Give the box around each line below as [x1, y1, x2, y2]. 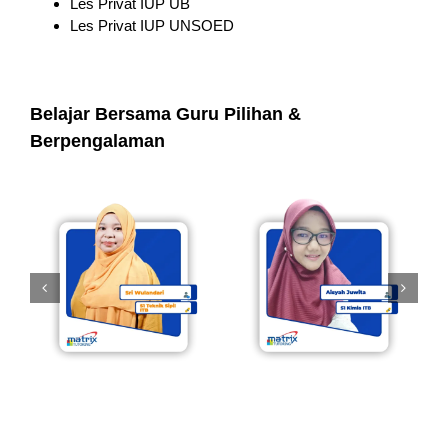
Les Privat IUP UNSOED [69, 16, 234, 34]
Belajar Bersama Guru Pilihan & [29, 104, 301, 125]
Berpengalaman [29, 131, 165, 152]
